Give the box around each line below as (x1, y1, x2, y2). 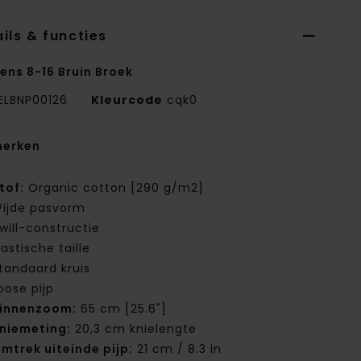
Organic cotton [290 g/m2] (24, 180, 205, 197)
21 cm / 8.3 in (133, 341, 222, 358)
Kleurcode (91, 92, 164, 109)
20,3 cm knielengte (71, 321, 197, 338)
